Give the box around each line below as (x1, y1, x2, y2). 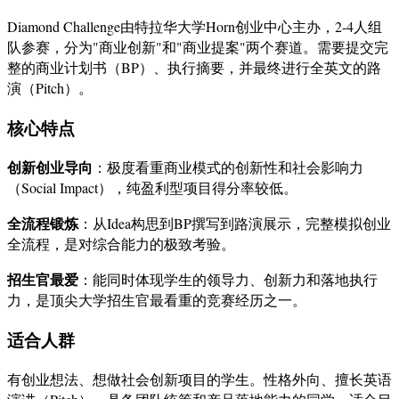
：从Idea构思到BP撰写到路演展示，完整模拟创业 (78, 214, 391, 233)
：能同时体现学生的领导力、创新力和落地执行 (78, 270, 378, 289)
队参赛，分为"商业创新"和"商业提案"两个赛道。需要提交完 (7, 37, 388, 57)
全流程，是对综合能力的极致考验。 (7, 234, 235, 254)
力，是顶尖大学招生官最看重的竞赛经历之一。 (7, 290, 306, 310)
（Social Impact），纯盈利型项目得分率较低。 (7, 178, 297, 198)
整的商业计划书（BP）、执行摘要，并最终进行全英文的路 (7, 58, 381, 77)
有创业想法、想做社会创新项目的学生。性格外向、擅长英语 (7, 369, 392, 388)
